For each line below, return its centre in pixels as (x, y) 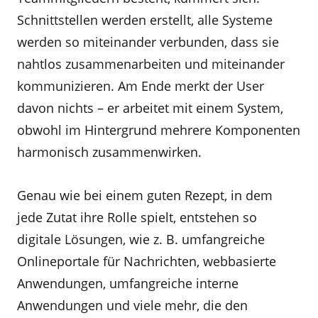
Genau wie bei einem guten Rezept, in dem (145, 195)
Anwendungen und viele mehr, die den (132, 305)
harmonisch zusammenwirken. (111, 152)
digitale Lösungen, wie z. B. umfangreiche (141, 239)
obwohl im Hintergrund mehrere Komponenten (159, 130)
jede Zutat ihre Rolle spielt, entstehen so (137, 217)
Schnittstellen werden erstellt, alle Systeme (145, 20)
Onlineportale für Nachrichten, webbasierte (147, 261)
